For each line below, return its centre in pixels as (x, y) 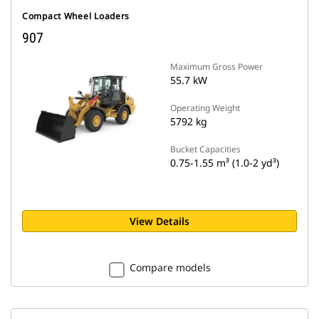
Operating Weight (205, 108)
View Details (159, 221)
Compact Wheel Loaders (76, 16)
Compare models (170, 267)
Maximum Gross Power (216, 67)
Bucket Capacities (205, 149)
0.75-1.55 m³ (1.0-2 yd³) (225, 163)
